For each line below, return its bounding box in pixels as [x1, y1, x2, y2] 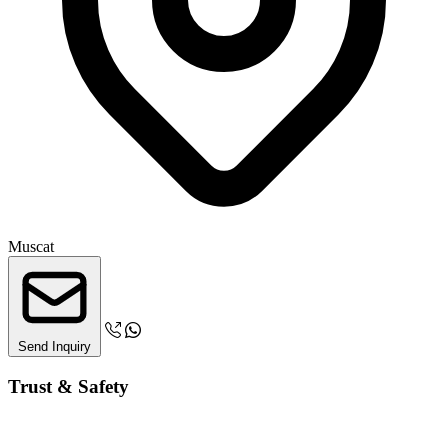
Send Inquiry [18, 338, 91, 354]
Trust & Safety [8, 375, 129, 397]
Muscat [8, 237, 54, 255]
